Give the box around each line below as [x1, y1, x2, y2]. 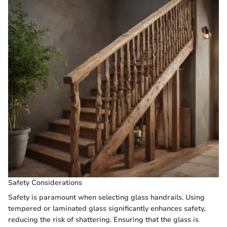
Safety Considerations [8, 178, 82, 187]
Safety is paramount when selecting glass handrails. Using [8, 193, 205, 202]
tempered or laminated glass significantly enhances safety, [8, 204, 205, 213]
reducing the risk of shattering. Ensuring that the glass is [8, 215, 199, 224]
